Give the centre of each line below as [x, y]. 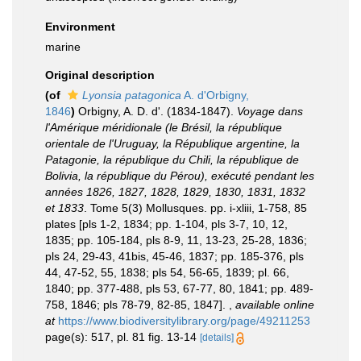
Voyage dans [270, 111]
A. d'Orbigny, [215, 95]
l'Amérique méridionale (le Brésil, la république [164, 127]
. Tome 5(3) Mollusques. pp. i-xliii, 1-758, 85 [195, 208]
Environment [80, 27]
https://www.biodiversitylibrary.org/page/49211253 [184, 321]
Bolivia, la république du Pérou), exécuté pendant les [180, 176]
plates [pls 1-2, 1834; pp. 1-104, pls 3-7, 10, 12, [166, 224]
